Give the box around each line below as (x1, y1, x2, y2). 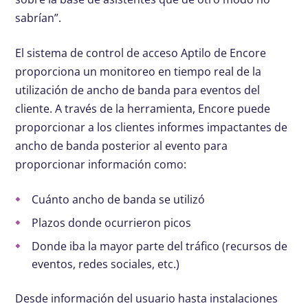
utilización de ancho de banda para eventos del (15, 82, 261, 98)
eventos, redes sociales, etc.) (32, 256, 180, 272)
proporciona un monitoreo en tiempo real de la (15, 64, 262, 80)
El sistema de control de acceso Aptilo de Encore (15, 45, 267, 61)
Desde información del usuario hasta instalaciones (15, 291, 278, 307)
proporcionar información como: (15, 157, 187, 173)
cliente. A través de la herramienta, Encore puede (15, 101, 271, 117)
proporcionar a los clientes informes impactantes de (15, 120, 288, 135)
